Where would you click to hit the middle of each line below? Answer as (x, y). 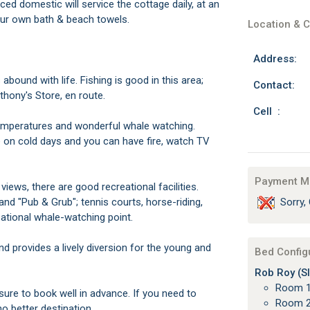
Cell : (266, 111)
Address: (275, 59)
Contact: (274, 85)
